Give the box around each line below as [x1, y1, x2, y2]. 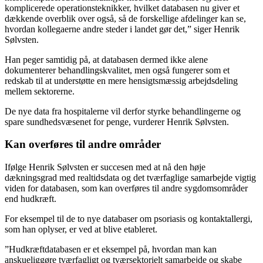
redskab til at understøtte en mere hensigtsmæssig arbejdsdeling [5, 75, 238, 86]
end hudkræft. [5, 193, 56, 204]
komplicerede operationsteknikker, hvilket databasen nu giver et [5, 2, 240, 13]
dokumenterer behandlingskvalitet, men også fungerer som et [5, 65, 230, 75]
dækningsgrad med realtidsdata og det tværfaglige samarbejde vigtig [5, 172, 256, 183]
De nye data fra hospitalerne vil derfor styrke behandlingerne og [5, 106, 241, 116]
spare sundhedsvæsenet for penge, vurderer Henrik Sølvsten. [5, 116, 231, 127]
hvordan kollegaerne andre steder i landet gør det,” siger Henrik [5, 23, 240, 34]
